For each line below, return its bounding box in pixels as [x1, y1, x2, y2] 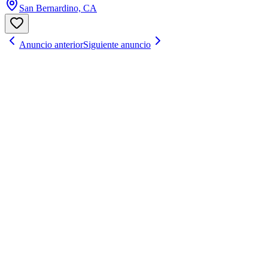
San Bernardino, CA [19, 2, 97, 13]
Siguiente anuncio [83, 39, 151, 50]
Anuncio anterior [19, 39, 83, 50]
